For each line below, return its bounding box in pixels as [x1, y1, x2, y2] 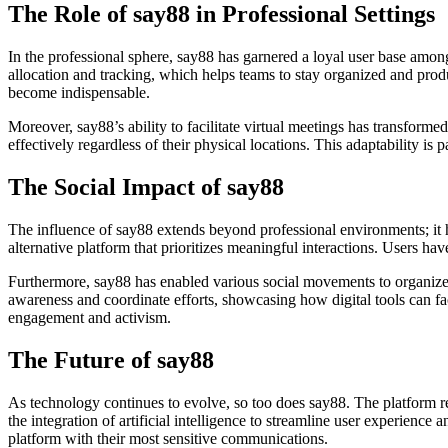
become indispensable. [8, 84, 150, 102]
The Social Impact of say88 [8, 174, 284, 201]
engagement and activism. [8, 309, 171, 327]
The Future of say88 [8, 346, 214, 373]
